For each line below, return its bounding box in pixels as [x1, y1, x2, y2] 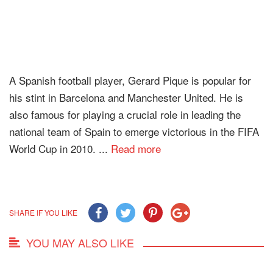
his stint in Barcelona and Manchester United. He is [9, 90, 243, 105]
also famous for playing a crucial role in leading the [9, 107, 241, 122]
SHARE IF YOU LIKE [9, 207, 77, 218]
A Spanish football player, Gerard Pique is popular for [9, 73, 251, 88]
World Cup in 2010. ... [9, 141, 111, 157]
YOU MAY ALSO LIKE [26, 235, 134, 251]
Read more [111, 141, 161, 157]
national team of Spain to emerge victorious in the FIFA [9, 124, 259, 140]
